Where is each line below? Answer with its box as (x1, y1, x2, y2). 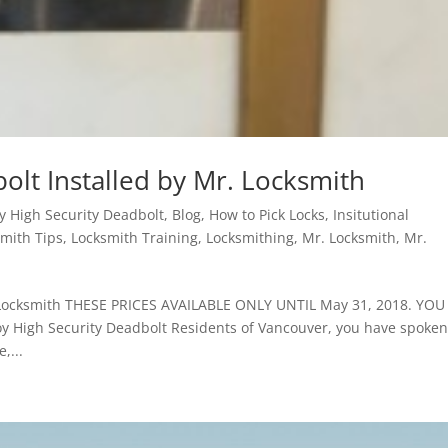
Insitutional (333, 205, 410, 225)
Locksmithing (206, 228, 295, 248)
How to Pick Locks (209, 205, 326, 225)
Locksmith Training (71, 228, 199, 248)
